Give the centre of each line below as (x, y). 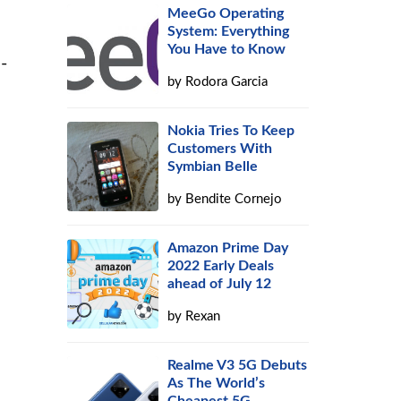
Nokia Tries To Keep (231, 131)
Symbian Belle (213, 166)
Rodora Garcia (227, 82)
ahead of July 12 (220, 284)
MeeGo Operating (226, 13)
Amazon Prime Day (228, 248)
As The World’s (217, 383)
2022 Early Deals (221, 266)
